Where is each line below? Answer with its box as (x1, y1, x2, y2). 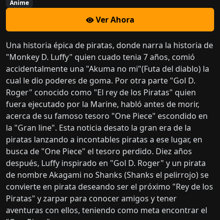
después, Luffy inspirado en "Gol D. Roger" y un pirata (6, 158, 206, 169)
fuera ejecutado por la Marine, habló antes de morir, (6, 99, 199, 110)
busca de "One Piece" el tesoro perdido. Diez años (6, 146, 192, 157)
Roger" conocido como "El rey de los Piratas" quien (6, 87, 196, 98)
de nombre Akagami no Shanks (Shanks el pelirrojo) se (6, 169, 209, 181)
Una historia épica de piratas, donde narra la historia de (6, 40, 213, 51)
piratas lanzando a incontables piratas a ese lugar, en (6, 134, 202, 145)
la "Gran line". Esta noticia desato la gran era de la (6, 122, 191, 134)
